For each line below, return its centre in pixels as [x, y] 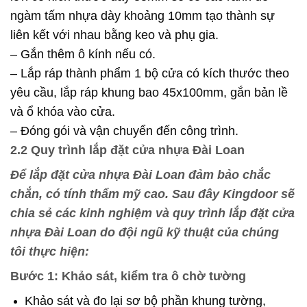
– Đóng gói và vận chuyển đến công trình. [124, 131]
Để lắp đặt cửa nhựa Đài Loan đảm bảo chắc [140, 174]
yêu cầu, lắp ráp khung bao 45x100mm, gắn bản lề [149, 92]
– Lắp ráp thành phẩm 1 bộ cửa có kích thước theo [150, 73]
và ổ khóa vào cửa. [63, 111]
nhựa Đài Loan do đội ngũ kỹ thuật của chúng [145, 232]
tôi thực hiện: [50, 251]
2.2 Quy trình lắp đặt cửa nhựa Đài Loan [127, 150]
